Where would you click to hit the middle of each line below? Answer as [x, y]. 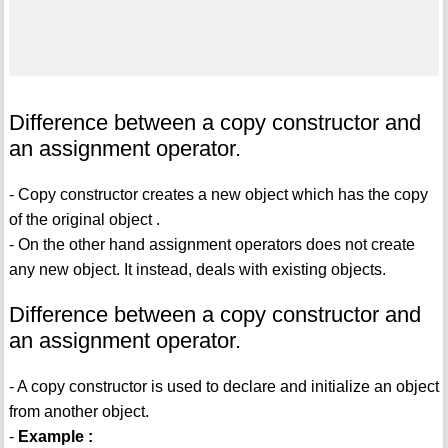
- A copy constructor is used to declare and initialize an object [223, 387]
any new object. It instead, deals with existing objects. [197, 270]
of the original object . [84, 220]
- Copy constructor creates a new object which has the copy [218, 195]
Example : [55, 437]
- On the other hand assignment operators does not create [211, 245]
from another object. [78, 412]
